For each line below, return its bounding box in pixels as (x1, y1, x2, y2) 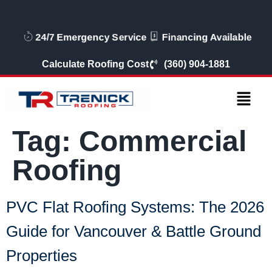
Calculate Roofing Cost (42, 59, 149, 69)
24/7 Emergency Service (15, 31, 149, 44)
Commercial (79, 125, 246, 158)
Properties (6, 246, 77, 265)
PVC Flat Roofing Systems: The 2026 (6, 198, 264, 217)
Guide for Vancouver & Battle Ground (6, 222, 261, 241)
